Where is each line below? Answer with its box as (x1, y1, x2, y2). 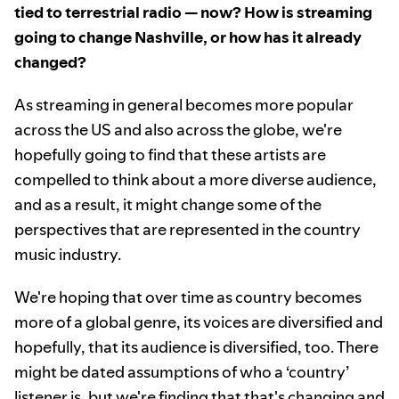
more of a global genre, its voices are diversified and (14, 311, 383, 334)
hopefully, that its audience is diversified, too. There (14, 336, 379, 359)
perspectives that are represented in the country (14, 218, 361, 241)
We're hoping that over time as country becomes (14, 286, 362, 309)
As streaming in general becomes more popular (14, 94, 354, 117)
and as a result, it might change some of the (14, 193, 322, 216)
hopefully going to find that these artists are (14, 143, 326, 167)
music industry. (14, 243, 121, 266)
